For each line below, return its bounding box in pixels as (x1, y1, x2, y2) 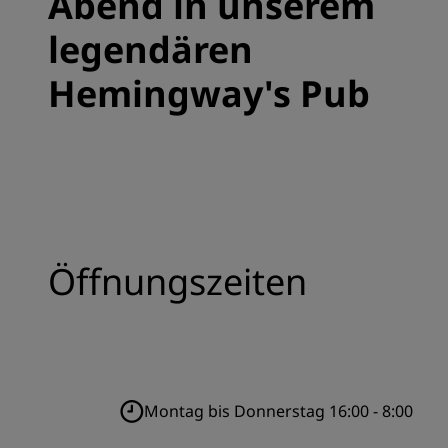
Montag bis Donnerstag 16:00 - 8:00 (144, 400, 413, 422)
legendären (48, 25, 253, 74)
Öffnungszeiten (48, 257, 307, 306)
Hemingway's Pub (48, 69, 370, 118)
